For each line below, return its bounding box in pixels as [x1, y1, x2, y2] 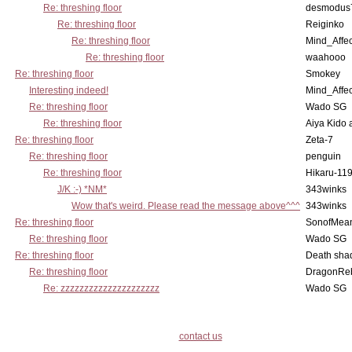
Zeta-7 [306, 134, 333, 145]
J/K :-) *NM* [57, 184, 107, 195]
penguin [306, 151, 341, 162]
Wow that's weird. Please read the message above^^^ [71, 200, 300, 211]
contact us [178, 331, 222, 342]
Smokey [306, 68, 340, 79]
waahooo [306, 52, 346, 63]
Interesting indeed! [29, 85, 108, 96]
